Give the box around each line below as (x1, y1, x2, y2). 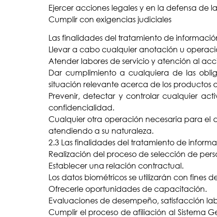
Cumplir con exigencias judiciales (48, 15, 171, 25)
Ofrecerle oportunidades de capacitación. (48, 184, 207, 194)
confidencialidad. (48, 103, 114, 113)
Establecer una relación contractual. (48, 161, 184, 171)
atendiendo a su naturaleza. (48, 126, 154, 136)
